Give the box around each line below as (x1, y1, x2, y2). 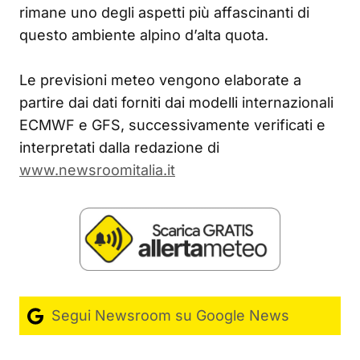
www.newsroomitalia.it (19, 161, 175, 178)
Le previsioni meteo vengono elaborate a (19, 71, 301, 88)
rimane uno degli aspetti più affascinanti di (19, 3, 309, 21)
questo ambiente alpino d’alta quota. (19, 26, 268, 43)
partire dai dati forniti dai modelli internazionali (19, 93, 333, 111)
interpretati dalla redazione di (19, 138, 219, 156)
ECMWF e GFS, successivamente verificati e (19, 116, 325, 133)
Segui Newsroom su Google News (47, 306, 289, 324)
